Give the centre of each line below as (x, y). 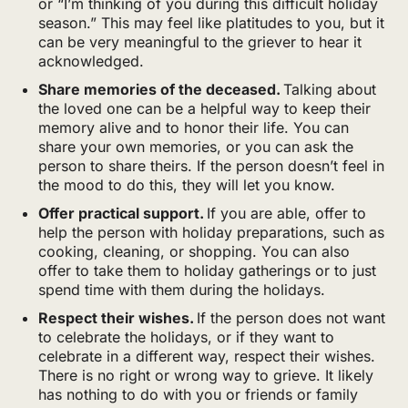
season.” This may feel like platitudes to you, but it (211, 22)
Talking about (330, 89)
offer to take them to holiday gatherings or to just (207, 270)
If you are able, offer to (285, 213)
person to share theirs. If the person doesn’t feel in (211, 165)
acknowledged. (91, 61)
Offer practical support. (121, 213)
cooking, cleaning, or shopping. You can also (194, 251)
